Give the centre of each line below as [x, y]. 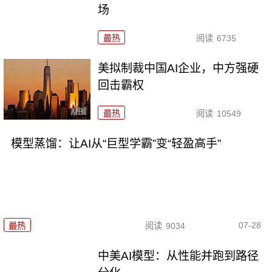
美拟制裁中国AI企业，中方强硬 [178, 68]
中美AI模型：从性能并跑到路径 [178, 256]
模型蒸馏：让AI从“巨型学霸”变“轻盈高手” [116, 143]
